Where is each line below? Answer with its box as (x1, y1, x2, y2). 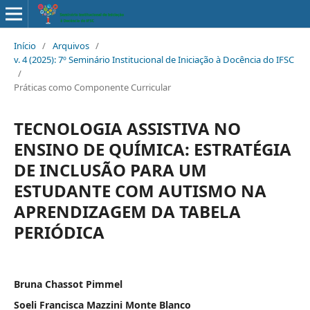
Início (13, 39, 36, 52)
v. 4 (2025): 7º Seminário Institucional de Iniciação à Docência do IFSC (13, 53, 294, 66)
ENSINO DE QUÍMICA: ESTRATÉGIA (13, 137, 291, 161)
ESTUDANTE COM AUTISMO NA (13, 179, 266, 202)
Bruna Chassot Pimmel (13, 277, 122, 291)
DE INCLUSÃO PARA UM (13, 158, 207, 181)
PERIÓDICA (13, 220, 104, 244)
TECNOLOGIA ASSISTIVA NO (13, 116, 241, 140)
